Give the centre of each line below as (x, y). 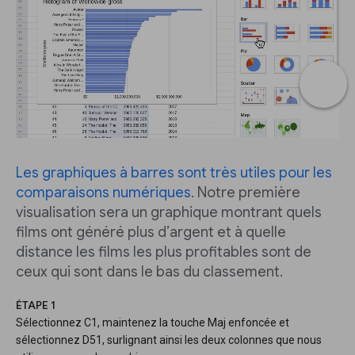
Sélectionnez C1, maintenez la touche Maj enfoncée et (153, 323)
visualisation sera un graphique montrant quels (169, 212)
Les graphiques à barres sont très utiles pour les (174, 173)
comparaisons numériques (103, 193)
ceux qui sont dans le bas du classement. (149, 272)
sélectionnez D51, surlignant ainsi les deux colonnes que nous (169, 340)
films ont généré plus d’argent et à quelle (151, 232)
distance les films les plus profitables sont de (164, 252)
